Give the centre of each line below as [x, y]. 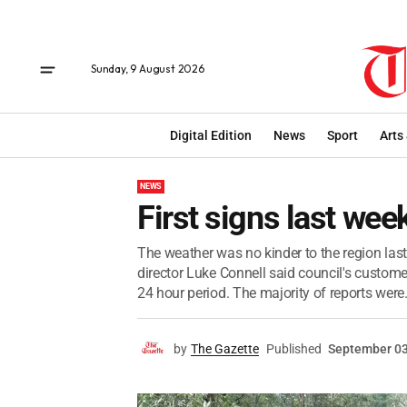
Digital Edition [211, 135]
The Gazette [225, 349]
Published [294, 349]
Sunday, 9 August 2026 [148, 69]
